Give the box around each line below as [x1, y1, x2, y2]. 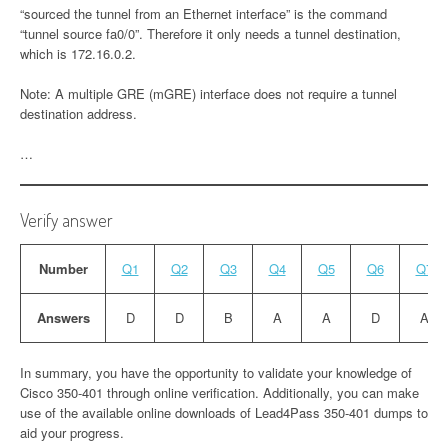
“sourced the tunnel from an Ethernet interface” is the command [20, 4, 387, 24]
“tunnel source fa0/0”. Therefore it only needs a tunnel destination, [20, 24, 401, 44]
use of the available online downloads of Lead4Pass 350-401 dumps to [20, 403, 428, 423]
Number [38, 259, 88, 279]
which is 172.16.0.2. [20, 44, 136, 64]
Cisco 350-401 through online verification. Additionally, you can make [20, 383, 419, 403]
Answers [36, 308, 90, 328]
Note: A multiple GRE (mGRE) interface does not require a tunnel [20, 84, 397, 104]
